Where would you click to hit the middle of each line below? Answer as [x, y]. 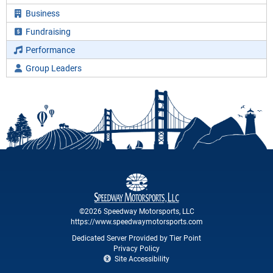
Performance [50, 50]
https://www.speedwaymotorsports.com [136, 222]
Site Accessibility [141, 259]
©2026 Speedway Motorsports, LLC [136, 211]
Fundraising [48, 32]
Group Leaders [53, 68]
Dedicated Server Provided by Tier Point [136, 238]
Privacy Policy [136, 248]
